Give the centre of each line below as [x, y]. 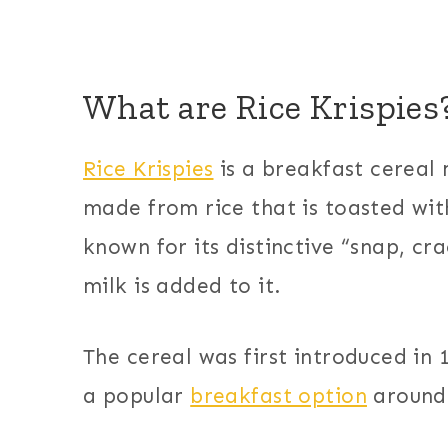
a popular [137, 396]
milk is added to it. [182, 286]
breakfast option [278, 396]
